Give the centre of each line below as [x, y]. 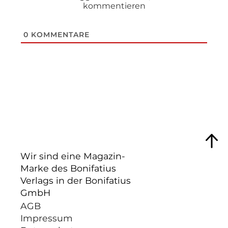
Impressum [47, 218]
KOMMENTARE [59, 34]
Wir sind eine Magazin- [73, 156]
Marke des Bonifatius [68, 168]
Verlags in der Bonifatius [76, 181]
